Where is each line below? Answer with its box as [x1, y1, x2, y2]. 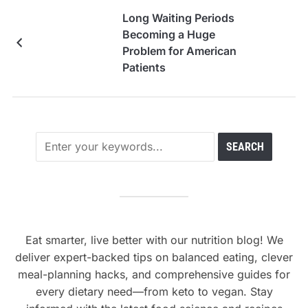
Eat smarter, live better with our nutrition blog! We [25, 232, 283, 247]
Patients [122, 60, 166, 74]
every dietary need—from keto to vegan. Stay [35, 284, 273, 298]
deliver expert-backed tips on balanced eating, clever [15, 250, 293, 264]
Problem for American [122, 43, 236, 58]
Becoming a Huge [122, 27, 215, 41]
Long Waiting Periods [122, 10, 234, 25]
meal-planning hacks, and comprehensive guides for [18, 267, 290, 281]
